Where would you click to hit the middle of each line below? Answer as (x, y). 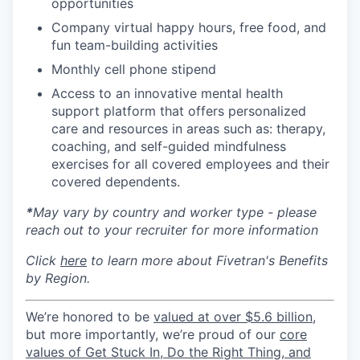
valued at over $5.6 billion (233, 317)
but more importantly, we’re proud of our (153, 334)
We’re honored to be (90, 317)
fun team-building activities (135, 45)
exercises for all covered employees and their (190, 164)
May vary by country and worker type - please (175, 212)
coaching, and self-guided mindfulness (169, 146)
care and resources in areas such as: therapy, (188, 129)
